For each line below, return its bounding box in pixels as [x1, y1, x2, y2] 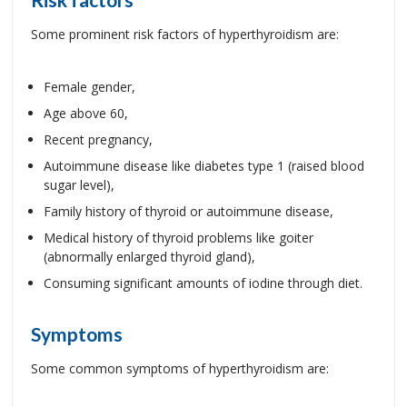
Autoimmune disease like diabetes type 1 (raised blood [44, 157, 364, 174]
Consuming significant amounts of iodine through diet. [44, 274, 362, 292]
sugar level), [44, 176, 114, 194]
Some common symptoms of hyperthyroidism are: [31, 360, 329, 377]
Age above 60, [44, 104, 128, 122]
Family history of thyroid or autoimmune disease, [44, 203, 333, 220]
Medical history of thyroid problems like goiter [44, 229, 313, 246]
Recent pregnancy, [44, 131, 153, 148]
